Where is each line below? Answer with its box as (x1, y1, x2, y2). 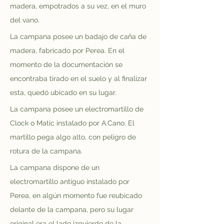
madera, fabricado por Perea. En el (10, 46, 126, 54)
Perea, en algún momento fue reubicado (10, 191, 144, 199)
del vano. (10, 16, 41, 24)
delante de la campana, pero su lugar (10, 205, 135, 213)
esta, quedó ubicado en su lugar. (10, 88, 116, 96)
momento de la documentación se (10, 60, 124, 68)
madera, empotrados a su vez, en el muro (10, 2, 148, 10)
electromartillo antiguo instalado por (10, 177, 131, 185)
